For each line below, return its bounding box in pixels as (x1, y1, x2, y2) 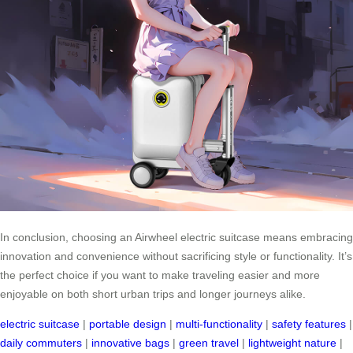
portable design (89, 318, 166, 331)
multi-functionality (176, 318, 262, 331)
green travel (179, 336, 239, 350)
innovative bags (91, 336, 169, 350)
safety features (272, 318, 346, 331)
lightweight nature (248, 336, 336, 350)
